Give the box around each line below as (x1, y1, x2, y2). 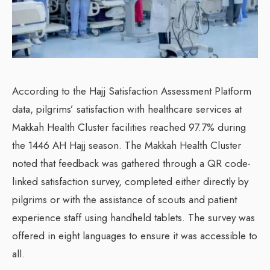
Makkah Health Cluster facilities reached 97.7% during (12, 120, 246, 135)
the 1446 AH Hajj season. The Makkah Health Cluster (12, 138, 241, 153)
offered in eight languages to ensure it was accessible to (12, 228, 257, 243)
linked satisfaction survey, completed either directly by (12, 174, 248, 189)
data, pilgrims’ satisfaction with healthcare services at (12, 102, 242, 117)
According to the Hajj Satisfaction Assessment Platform (12, 84, 251, 99)
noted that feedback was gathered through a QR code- (12, 156, 251, 171)
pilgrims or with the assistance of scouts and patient (12, 192, 237, 207)
